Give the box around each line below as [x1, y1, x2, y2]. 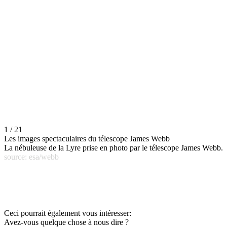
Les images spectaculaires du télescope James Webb [4, 134, 170, 143]
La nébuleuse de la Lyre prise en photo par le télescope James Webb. [4, 143, 223, 153]
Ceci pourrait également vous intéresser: [4, 209, 131, 218]
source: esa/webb [4, 153, 59, 162]
